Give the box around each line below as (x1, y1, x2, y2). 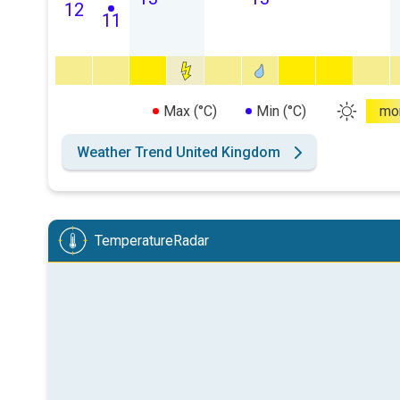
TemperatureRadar (95, 232, 209, 249)
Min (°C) (255, 103, 306, 120)
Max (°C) (162, 103, 217, 120)
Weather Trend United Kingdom (77, 144, 280, 161)
